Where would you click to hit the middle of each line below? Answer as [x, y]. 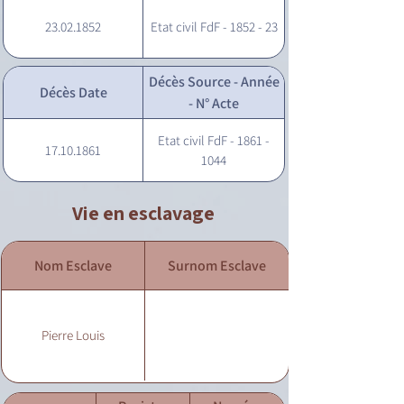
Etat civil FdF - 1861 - [214, 140]
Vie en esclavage [143, 213]
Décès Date [73, 92]
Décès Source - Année [214, 81]
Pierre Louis [73, 335]
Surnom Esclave [217, 265]
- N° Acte [214, 103]
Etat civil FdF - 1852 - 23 [214, 27]
